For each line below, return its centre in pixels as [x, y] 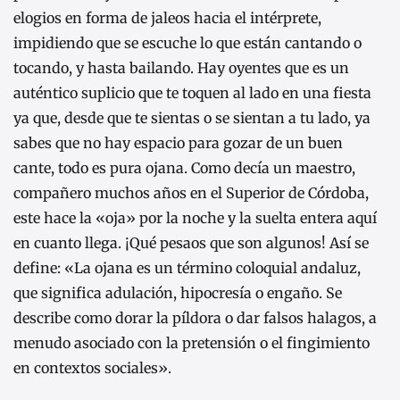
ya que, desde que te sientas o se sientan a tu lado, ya [192, 117]
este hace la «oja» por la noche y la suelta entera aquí [195, 217]
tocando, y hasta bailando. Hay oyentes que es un [181, 67]
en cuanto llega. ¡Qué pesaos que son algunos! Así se [191, 242]
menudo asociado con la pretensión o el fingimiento [192, 342]
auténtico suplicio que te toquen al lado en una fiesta [192, 92]
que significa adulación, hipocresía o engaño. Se [178, 292]
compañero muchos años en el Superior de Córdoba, [191, 192]
